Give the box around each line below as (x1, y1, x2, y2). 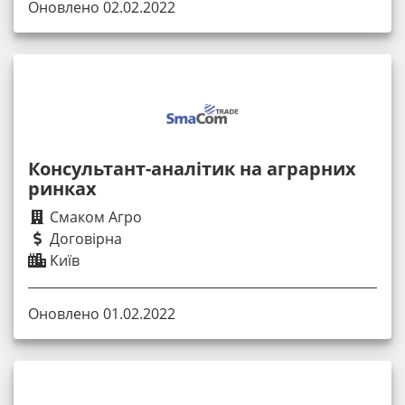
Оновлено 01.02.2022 (28, 304, 175, 325)
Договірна (46, 229, 122, 250)
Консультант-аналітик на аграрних (28, 156, 356, 182)
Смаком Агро (46, 207, 142, 228)
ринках (28, 176, 97, 202)
